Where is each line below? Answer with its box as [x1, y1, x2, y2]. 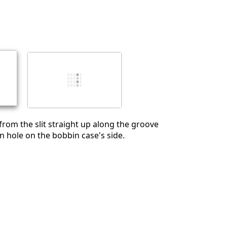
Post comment [155, 80, 198, 88]
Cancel [122, 80, 142, 88]
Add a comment [159, 16, 208, 24]
